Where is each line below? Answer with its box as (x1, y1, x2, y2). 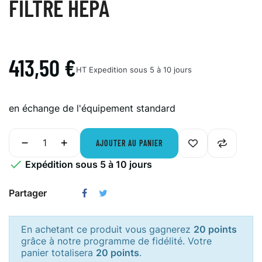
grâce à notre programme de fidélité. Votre (21, 235, 212, 247)
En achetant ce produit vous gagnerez (21, 223, 194, 235)
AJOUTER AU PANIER (96, 138, 163, 148)
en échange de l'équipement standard (9, 102, 175, 114)
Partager (9, 187, 47, 199)
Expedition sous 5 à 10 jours (89, 65, 192, 74)
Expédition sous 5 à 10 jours (23, 158, 152, 171)
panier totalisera (21, 247, 96, 258)
